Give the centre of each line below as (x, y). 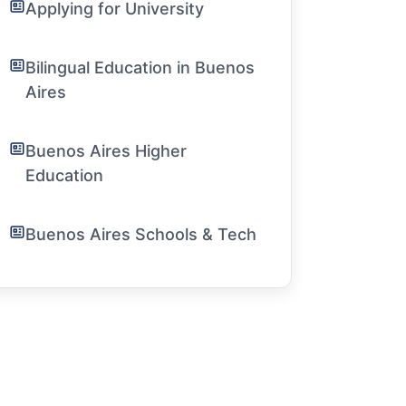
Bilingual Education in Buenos (140, 67)
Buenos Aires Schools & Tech (141, 234)
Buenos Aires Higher (106, 150)
